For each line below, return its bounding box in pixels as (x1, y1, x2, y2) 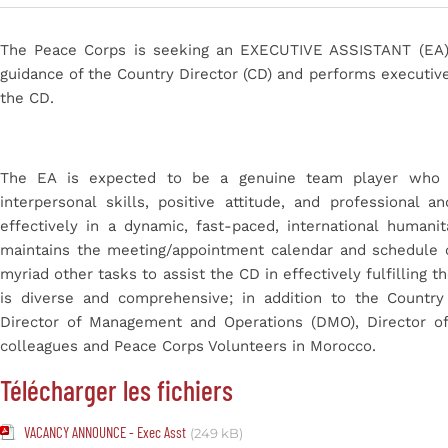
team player (306, 169, 409, 188)
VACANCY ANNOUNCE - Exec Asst (24, 423, 186, 442)
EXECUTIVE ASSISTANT (240, 41, 419, 60)
